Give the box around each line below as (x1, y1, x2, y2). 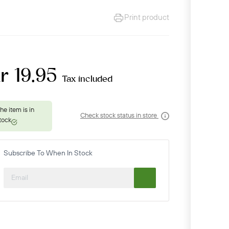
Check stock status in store (80, 111, 158, 120)
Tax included (62, 75, 112, 84)
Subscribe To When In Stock (3, 148, 93, 158)
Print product (124, 12, 169, 22)
